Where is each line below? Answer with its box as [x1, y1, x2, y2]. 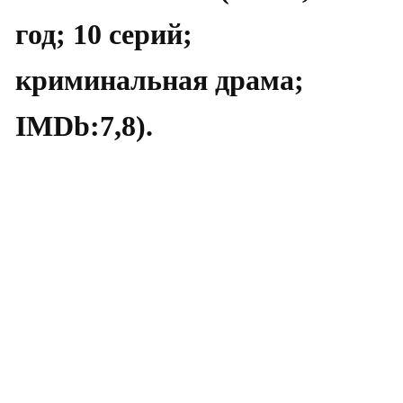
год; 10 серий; [15, 17, 193, 50]
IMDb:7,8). [15, 109, 153, 142]
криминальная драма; [15, 63, 304, 96]
